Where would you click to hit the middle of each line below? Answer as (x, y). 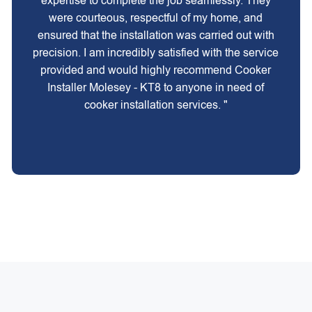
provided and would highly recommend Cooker (156, 70)
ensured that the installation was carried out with (156, 35)
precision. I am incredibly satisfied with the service (156, 53)
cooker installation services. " (156, 105)
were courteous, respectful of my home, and (156, 18)
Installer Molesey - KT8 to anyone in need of (156, 87)
